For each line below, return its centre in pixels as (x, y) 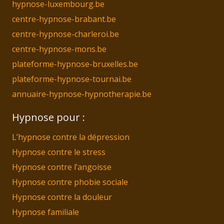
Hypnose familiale (45, 212)
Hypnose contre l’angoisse (62, 167)
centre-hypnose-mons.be (59, 49)
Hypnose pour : (48, 117)
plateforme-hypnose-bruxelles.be (75, 64)
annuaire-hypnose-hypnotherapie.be (82, 94)
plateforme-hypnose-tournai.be (72, 79)
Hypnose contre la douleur (62, 197)
